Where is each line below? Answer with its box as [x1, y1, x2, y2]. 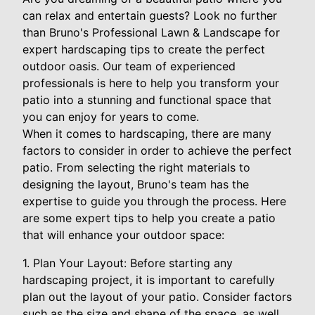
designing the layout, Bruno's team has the [22, 176, 249, 191]
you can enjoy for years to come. [22, 109, 199, 124]
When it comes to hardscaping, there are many [22, 126, 271, 141]
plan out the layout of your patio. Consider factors [22, 289, 292, 304]
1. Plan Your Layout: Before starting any [22, 255, 233, 270]
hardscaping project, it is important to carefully [22, 272, 275, 287]
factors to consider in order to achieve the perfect [22, 143, 292, 157]
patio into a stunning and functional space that [22, 92, 271, 107]
